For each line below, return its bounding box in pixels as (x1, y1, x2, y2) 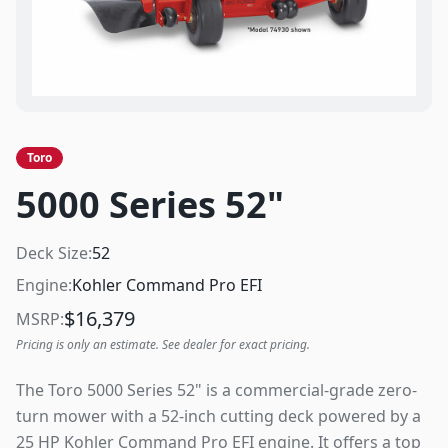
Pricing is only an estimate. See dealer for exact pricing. (16, 336, 310, 353)
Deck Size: (16, 242, 92, 264)
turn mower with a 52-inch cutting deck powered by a (16, 405, 421, 427)
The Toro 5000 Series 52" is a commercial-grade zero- (16, 379, 417, 401)
